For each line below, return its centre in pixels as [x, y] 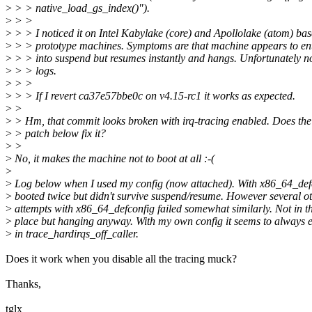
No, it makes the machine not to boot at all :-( [113, 159]
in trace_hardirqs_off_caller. [75, 234]
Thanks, [23, 284]
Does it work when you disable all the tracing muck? [121, 259]
